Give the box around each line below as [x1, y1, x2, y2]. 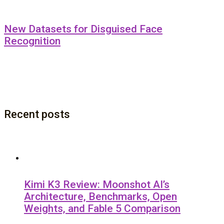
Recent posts [4, 108, 70, 121]
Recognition [4, 35, 60, 47]
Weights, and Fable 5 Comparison [24, 202, 180, 215]
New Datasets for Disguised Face [4, 23, 162, 35]
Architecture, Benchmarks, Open [24, 190, 177, 203]
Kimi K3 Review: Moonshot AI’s [24, 178, 169, 191]
